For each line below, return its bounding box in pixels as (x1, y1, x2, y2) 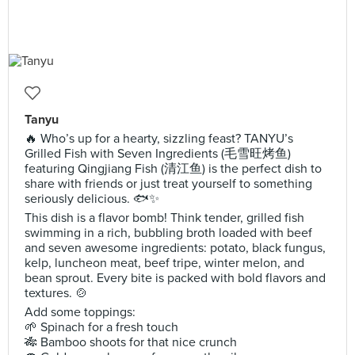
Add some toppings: (25, 304, 136, 320)
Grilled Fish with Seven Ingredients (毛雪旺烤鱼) (25, 146, 291, 162)
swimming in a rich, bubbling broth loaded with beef (25, 225, 312, 241)
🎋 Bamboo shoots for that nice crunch (25, 334, 237, 350)
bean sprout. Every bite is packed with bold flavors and (25, 270, 326, 286)
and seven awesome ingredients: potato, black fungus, (25, 240, 326, 256)
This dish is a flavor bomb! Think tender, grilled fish (25, 210, 304, 226)
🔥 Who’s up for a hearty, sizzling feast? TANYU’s (25, 131, 293, 147)
